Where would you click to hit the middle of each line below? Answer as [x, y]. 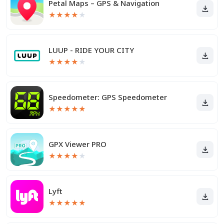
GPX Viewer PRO [77, 144]
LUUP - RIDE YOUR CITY [91, 50]
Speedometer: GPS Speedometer [108, 97]
